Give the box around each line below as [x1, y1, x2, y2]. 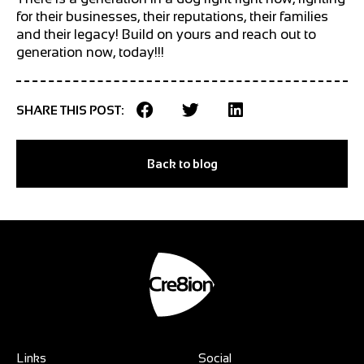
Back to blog [146, 156, 218, 171]
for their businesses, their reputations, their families [16, 8, 328, 24]
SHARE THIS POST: [16, 102, 124, 117]
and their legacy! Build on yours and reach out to [16, 26, 316, 42]
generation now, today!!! [16, 44, 164, 60]
